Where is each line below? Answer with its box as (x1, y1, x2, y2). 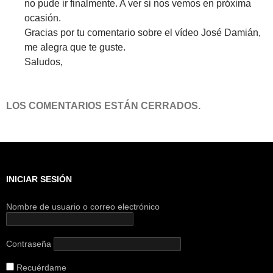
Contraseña (6, 238, 51, 249)
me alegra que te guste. (24, 41, 126, 52)
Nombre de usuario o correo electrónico (6, 201, 160, 211)
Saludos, (24, 56, 63, 67)
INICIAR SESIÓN (6, 174, 72, 184)
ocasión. (24, 12, 61, 23)
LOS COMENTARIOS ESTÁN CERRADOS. (6, 100, 200, 111)
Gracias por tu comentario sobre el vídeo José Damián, (24, 27, 261, 38)
